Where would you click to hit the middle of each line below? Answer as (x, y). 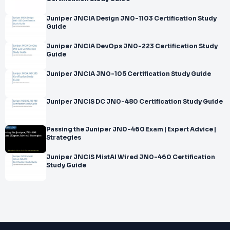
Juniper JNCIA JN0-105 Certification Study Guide (129, 74)
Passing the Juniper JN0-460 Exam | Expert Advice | (131, 129)
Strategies (64, 138)
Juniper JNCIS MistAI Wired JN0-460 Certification (131, 157)
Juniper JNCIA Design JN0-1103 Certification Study (131, 18)
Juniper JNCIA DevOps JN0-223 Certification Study (132, 46)
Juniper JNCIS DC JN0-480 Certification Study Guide (135, 102)
